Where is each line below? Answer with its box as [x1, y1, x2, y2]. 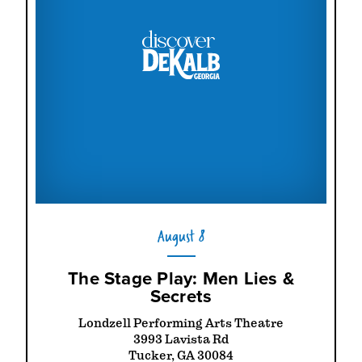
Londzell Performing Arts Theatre [78, 316, 284, 331]
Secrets [149, 283, 213, 310]
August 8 [157, 223, 205, 249]
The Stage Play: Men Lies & [68, 265, 294, 293]
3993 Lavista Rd [133, 332, 229, 347]
